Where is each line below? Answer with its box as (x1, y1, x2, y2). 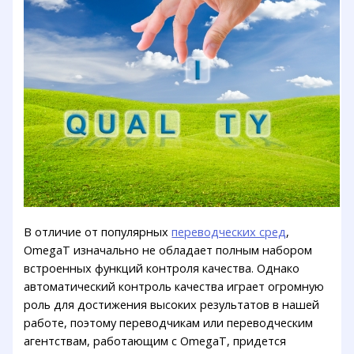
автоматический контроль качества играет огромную (24, 278, 325, 295)
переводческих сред (171, 224, 287, 240)
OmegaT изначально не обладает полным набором (24, 242, 313, 258)
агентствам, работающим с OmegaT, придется (24, 333, 287, 349)
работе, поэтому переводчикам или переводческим (24, 314, 314, 331)
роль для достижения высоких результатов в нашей (24, 296, 320, 313)
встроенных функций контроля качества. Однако (24, 260, 300, 277)
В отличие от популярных (24, 224, 172, 240)
